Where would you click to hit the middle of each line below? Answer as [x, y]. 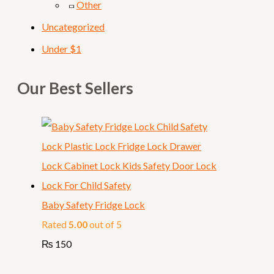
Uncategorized [73, 27]
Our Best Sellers [75, 88]
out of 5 [105, 224]
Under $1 [61, 49]
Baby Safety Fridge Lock [93, 205]
